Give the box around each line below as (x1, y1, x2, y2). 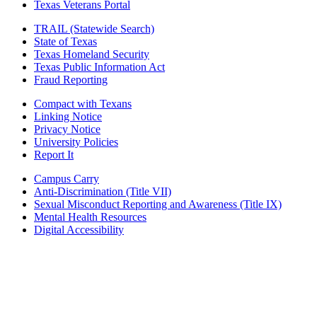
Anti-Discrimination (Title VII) (34, 185, 171, 198)
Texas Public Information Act (34, 61, 165, 74)
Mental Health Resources (34, 211, 146, 224)
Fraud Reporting (34, 74, 108, 86)
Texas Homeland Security (34, 48, 149, 61)
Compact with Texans (34, 98, 132, 110)
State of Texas (34, 35, 97, 48)
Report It (34, 149, 74, 161)
